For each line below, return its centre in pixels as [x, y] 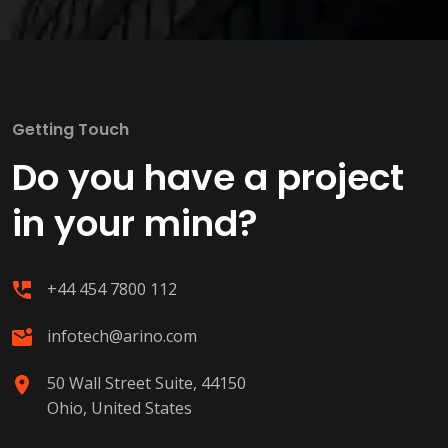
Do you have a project [208, 177]
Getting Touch [70, 129]
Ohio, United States [119, 407]
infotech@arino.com [122, 335]
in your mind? [135, 223]
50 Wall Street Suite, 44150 [146, 382]
